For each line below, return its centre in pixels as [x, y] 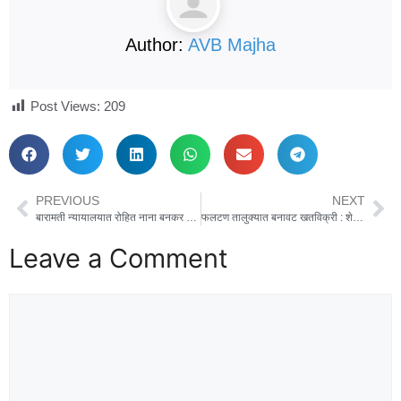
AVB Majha [232, 45]
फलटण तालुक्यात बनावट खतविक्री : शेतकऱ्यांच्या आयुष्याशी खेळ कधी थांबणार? [358, 217]
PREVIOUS [68, 200]
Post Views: [65, 106]
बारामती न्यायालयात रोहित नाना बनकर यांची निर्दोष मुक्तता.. [192, 217]
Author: [157, 45]
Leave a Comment [119, 258]
